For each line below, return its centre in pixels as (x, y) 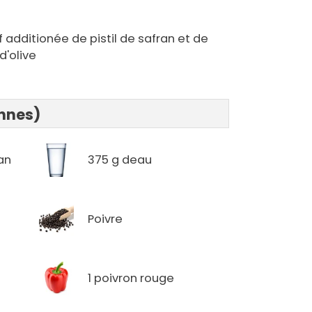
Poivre (106, 219)
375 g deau (120, 159)
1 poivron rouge (131, 278)
